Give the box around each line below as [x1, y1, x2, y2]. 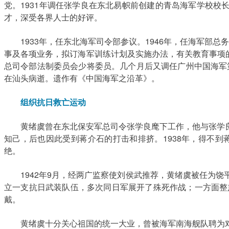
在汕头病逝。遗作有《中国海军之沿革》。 [4, 72, 159, 84]
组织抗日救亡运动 [12, 96, 86, 108]
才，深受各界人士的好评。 [4, 11, 102, 23]
